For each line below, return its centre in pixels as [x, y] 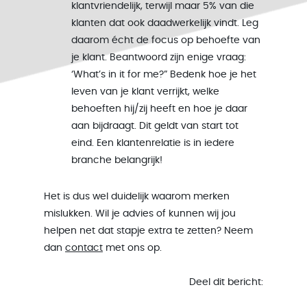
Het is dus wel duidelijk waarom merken [137, 197]
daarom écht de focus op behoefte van [166, 40]
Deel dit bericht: [226, 282]
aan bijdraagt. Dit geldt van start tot [155, 126]
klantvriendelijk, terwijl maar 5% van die [163, 6]
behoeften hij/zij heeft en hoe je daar [159, 109]
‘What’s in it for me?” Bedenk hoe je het [164, 75]
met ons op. [134, 248]
